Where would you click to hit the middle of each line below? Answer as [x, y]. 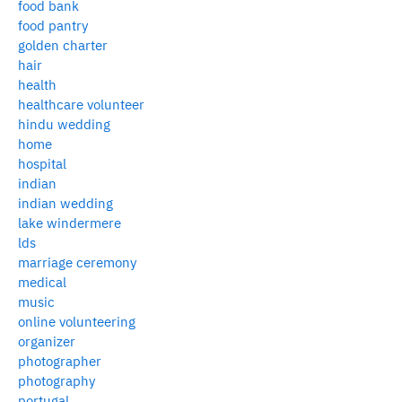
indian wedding [66, 203]
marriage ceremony [77, 262]
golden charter [63, 45]
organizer [47, 341]
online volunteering [77, 321]
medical [42, 282]
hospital [42, 163]
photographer [60, 361]
